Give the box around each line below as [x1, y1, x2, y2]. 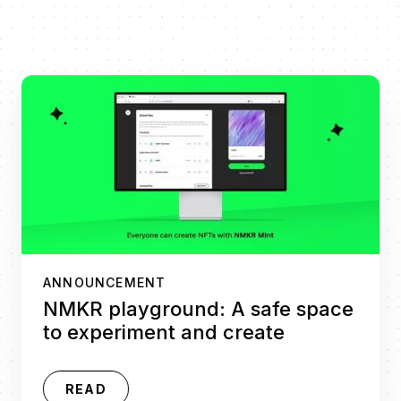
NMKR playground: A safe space [43, 297, 354, 321]
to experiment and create [43, 320, 285, 345]
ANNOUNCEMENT [43, 275, 166, 291]
